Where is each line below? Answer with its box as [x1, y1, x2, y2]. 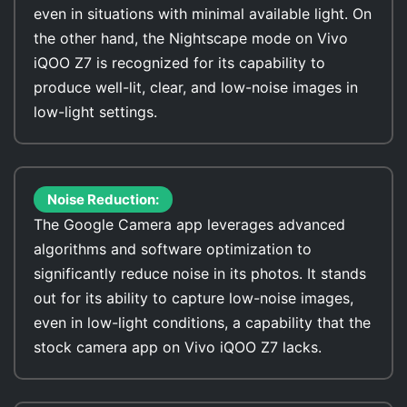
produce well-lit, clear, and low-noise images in [34, 78, 358, 96]
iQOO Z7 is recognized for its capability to [34, 54, 325, 72]
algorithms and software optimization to [34, 240, 312, 258]
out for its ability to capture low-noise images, [34, 289, 353, 307]
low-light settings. [34, 103, 157, 121]
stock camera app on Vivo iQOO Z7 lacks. [34, 338, 322, 356]
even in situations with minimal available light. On [34, 5, 372, 23]
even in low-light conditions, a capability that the [34, 313, 371, 332]
